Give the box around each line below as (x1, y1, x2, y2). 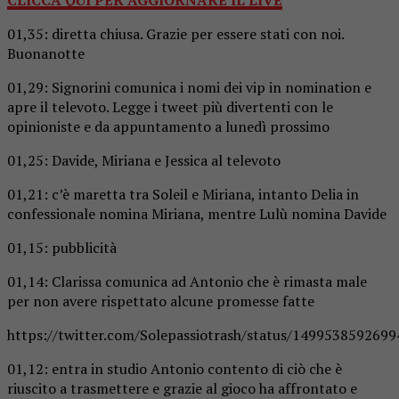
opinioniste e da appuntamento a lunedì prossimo (7, 116, 330, 136)
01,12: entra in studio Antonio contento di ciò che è (7, 358, 342, 379)
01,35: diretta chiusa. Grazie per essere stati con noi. (7, 23, 344, 44)
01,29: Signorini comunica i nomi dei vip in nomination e (7, 77, 371, 97)
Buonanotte (7, 43, 85, 63)
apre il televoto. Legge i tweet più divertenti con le (7, 96, 333, 117)
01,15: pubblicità (7, 237, 117, 257)
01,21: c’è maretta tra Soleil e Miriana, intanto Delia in (7, 183, 359, 204)
